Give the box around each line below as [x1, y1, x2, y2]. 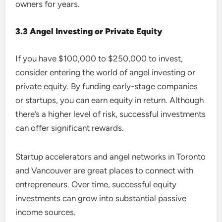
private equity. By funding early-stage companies [15, 81, 198, 91]
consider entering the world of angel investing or [15, 67, 196, 77]
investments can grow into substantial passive [15, 193, 187, 203]
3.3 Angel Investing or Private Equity [15, 26, 163, 36]
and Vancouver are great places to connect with [15, 165, 194, 175]
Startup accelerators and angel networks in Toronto [15, 151, 206, 162]
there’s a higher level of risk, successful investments [15, 109, 206, 119]
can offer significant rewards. [15, 122, 124, 133]
